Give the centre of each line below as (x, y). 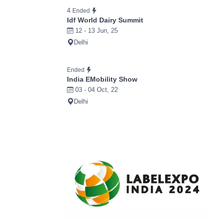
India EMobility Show (102, 79)
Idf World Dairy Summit (105, 20)
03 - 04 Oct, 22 (96, 90)
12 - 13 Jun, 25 (96, 31)
